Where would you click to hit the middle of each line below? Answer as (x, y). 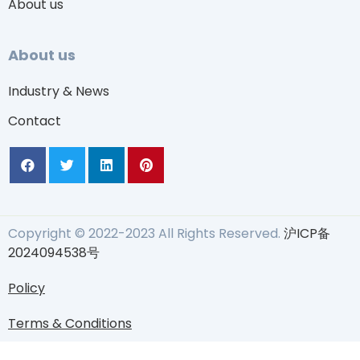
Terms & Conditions (70, 323)
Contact (35, 121)
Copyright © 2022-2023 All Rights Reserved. (144, 233)
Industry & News (59, 91)
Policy (27, 288)
